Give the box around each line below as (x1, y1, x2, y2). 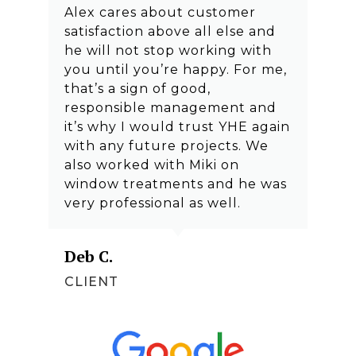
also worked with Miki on (64, 157, 239, 173)
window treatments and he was (64, 176, 287, 192)
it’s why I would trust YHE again (64, 119, 290, 135)
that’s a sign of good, (64, 81, 211, 97)
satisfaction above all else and (64, 24, 276, 40)
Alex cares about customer (64, 5, 256, 21)
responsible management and (64, 100, 277, 116)
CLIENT (64, 274, 118, 290)
